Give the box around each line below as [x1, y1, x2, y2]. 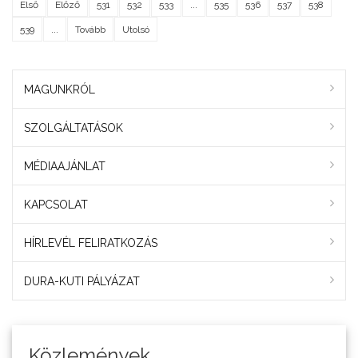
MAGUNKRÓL [24, 83, 95, 97]
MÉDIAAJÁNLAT [24, 160, 105, 173]
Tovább [75, 23, 105, 35]
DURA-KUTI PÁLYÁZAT [24, 275, 140, 288]
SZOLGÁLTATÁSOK [24, 121, 123, 135]
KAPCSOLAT [24, 198, 88, 212]
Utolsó [122, 23, 149, 35]
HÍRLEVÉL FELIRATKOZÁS [24, 237, 157, 250]
